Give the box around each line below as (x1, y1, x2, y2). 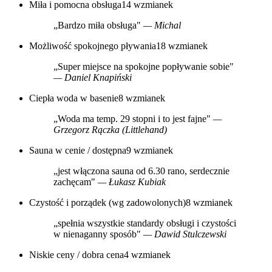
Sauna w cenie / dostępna (29, 144, 126, 155)
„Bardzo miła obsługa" (53, 19, 143, 30)
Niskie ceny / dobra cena (29, 249, 124, 260)
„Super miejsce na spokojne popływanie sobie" (53, 61, 234, 72)
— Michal (143, 19, 181, 30)
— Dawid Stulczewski (143, 228, 226, 239)
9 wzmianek (126, 144, 173, 155)
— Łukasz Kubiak (98, 176, 166, 187)
